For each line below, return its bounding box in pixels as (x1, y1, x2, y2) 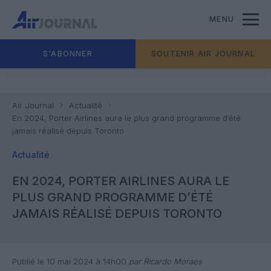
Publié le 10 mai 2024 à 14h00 (12, 256, 126, 266)
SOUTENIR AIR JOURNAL (151, 49, 255, 58)
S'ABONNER (43, 49, 93, 58)
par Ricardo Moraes (126, 256, 202, 266)
